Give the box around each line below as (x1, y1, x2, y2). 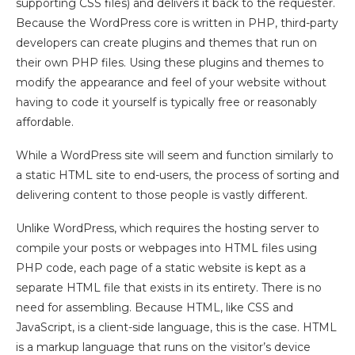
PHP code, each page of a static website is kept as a (16, 260, 306, 275)
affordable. (16, 114, 74, 129)
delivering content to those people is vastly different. (16, 187, 307, 202)
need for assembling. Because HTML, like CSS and (16, 300, 293, 315)
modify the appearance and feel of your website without (16, 74, 326, 90)
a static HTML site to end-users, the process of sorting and (16, 167, 339, 182)
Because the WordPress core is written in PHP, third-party (16, 15, 338, 30)
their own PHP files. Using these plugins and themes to (16, 55, 324, 70)
